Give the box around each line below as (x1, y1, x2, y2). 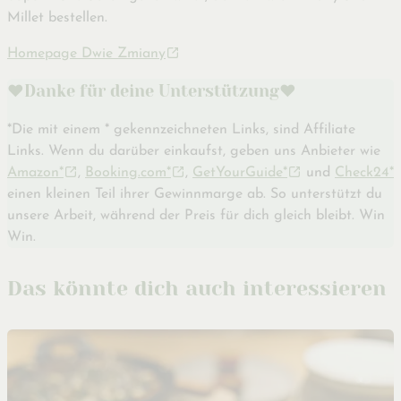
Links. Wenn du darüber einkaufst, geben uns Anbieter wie (7, 144, 380, 159)
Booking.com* (85, 166, 171, 181)
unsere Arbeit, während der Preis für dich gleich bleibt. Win (7, 209, 385, 224)
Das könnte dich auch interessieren (7, 277, 387, 302)
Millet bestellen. (7, 11, 107, 26)
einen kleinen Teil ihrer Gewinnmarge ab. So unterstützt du (7, 187, 382, 202)
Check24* (335, 166, 394, 181)
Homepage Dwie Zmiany (7, 47, 166, 62)
